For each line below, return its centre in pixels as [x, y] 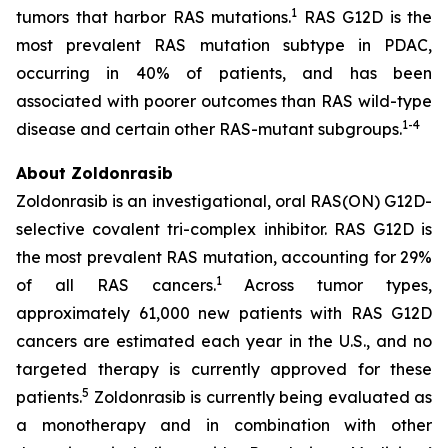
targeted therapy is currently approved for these [224, 369]
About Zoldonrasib [94, 173]
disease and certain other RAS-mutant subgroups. [209, 129]
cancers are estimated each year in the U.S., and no [224, 341]
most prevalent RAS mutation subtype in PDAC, [224, 45]
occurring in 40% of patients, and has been [224, 73]
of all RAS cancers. [116, 285]
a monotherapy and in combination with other [224, 425]
